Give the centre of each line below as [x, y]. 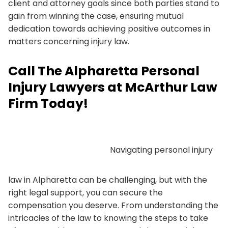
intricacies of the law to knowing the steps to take [108, 218]
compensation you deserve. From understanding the [113, 205]
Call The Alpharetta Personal [104, 71]
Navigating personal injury [161, 150]
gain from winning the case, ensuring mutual [96, 16]
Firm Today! [48, 103]
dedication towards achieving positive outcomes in [109, 28]
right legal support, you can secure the [85, 192]
